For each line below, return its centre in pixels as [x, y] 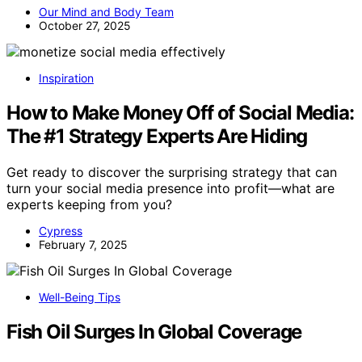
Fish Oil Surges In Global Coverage [154, 332]
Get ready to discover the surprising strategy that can [172, 173]
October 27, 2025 [85, 26]
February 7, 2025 [83, 245]
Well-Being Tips [80, 297]
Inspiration [66, 78]
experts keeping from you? [89, 205]
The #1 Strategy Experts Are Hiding [157, 137]
